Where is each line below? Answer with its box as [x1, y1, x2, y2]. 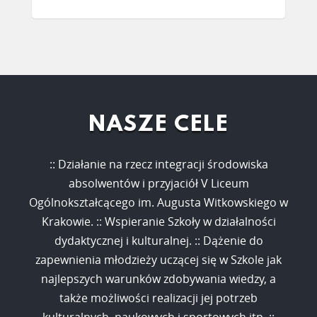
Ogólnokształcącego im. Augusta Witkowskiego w [29, 194, 288, 210]
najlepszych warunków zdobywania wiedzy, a [41, 270, 276, 287]
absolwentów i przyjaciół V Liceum [68, 175, 249, 191]
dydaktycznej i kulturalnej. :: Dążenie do [54, 232, 263, 248]
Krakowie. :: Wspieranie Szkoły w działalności [41, 213, 276, 229]
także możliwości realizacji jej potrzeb [59, 289, 258, 306]
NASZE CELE [88, 113, 229, 139]
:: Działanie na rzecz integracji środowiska [49, 156, 268, 172]
